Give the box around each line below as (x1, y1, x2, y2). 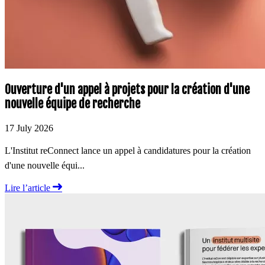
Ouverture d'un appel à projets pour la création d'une (5, 82, 250, 98)
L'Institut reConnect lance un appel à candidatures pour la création (5, 146, 251, 156)
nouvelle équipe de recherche (5, 96, 140, 112)
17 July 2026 (5, 123, 53, 134)
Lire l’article (5, 183, 53, 193)
